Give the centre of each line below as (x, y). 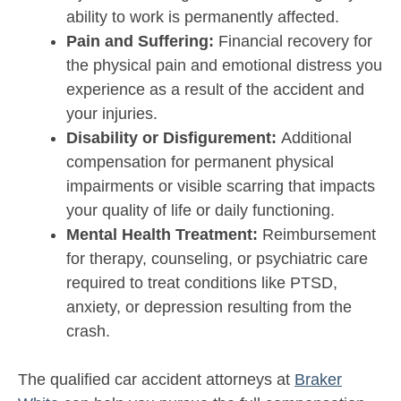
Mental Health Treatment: (164, 235)
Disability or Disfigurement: (174, 138)
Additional (316, 138)
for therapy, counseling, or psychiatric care (217, 259)
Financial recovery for (295, 42)
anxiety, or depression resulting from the (209, 307)
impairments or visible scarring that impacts (221, 187)
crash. (88, 332)
